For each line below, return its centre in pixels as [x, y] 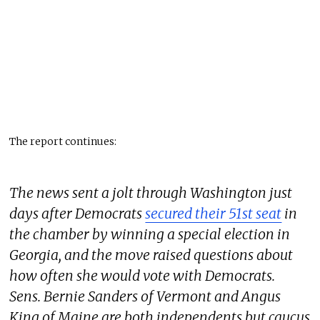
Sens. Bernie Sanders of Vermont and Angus [145, 296]
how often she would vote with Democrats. [142, 275]
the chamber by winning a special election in [150, 234]
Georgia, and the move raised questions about [151, 255]
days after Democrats [77, 213]
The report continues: [63, 142]
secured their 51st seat [214, 213]
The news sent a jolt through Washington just [151, 192]
